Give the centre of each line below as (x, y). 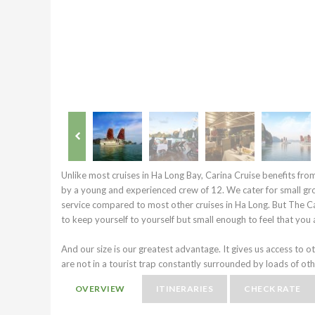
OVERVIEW (100, 289)
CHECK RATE (272, 289)
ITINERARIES (185, 289)
